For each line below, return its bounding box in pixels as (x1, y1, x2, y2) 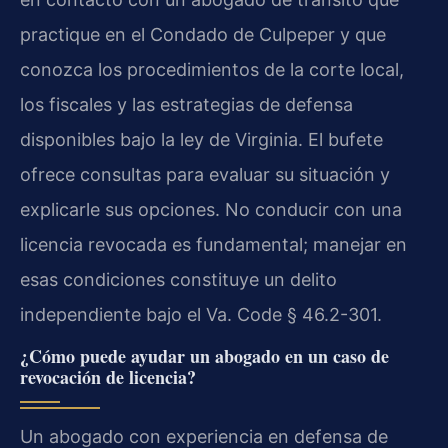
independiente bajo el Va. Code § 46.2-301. (20, 303, 382, 325)
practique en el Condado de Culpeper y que (20, 23, 386, 45)
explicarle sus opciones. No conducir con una (20, 198, 402, 220)
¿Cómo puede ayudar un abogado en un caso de (20, 342, 389, 369)
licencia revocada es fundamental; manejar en (20, 233, 407, 255)
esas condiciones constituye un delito (20, 268, 337, 290)
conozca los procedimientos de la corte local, (20, 58, 404, 80)
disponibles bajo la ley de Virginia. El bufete (20, 128, 383, 150)
